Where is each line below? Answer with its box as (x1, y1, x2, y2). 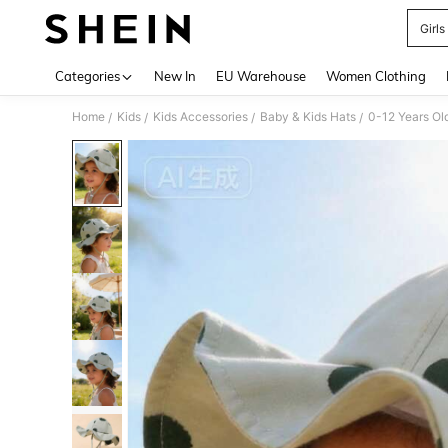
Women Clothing (326, 68, 426, 84)
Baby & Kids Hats (260, 109, 356, 124)
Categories (55, 68, 120, 84)
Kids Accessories (153, 109, 248, 124)
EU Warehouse (216, 68, 306, 84)
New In (154, 68, 196, 84)
